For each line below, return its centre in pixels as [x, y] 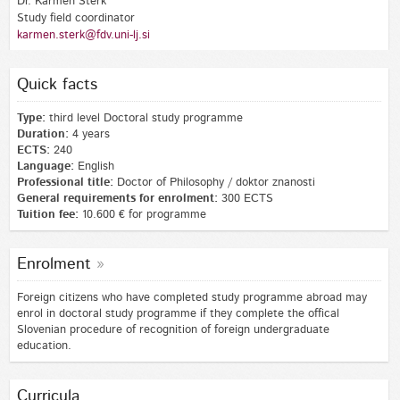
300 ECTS [245, 199]
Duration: [42, 135]
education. [44, 346]
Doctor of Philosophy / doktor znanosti [214, 183]
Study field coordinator [75, 18]
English [94, 167]
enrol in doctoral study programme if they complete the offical [178, 314]
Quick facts [57, 85]
